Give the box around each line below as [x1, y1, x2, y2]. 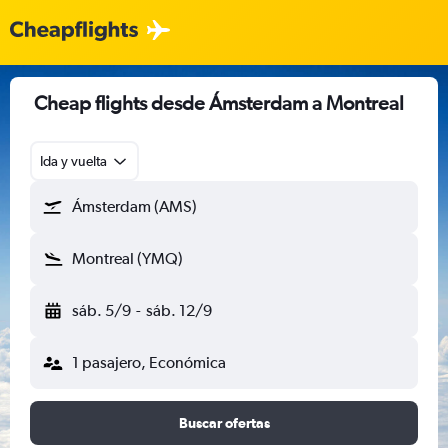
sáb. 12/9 [145, 301, 212, 320]
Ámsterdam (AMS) [72, 197, 197, 216]
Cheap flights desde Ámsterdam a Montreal [34, 91, 404, 114]
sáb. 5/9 [72, 301, 131, 320]
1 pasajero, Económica [72, 353, 226, 372]
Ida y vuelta [40, 153, 107, 169]
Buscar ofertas [178, 415, 270, 431]
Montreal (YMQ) [72, 249, 183, 268]
